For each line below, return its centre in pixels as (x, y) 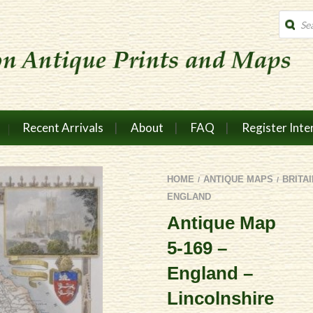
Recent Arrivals (63, 128)
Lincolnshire (220, 298)
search (293, 26)
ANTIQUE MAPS (238, 179)
